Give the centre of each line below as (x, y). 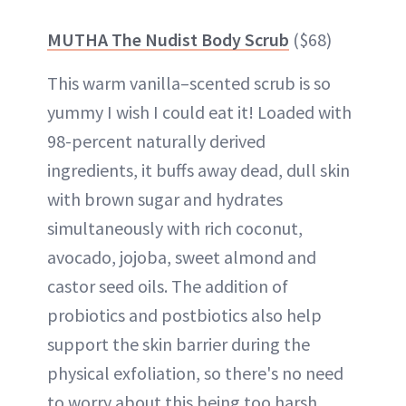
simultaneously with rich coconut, (175, 227)
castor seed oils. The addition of (168, 285)
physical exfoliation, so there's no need (195, 372)
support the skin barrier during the (179, 343)
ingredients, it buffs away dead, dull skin (198, 169)
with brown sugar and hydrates (165, 198)
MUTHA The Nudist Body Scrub (168, 39)
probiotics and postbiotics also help (184, 314)
